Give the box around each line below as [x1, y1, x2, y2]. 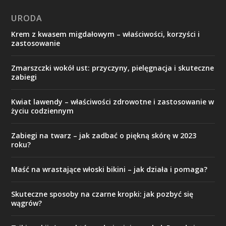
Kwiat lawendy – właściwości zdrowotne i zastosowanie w [11, 97, 214, 106]
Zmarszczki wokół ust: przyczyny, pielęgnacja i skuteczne [11, 63, 214, 73]
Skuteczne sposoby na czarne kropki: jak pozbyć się [11, 189, 194, 199]
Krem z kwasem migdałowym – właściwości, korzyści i [11, 29, 200, 39]
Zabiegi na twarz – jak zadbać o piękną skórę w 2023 [11, 131, 197, 140]
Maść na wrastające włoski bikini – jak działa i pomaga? [11, 164, 208, 174]
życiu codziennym [11, 106, 74, 116]
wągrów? [11, 198, 42, 208]
